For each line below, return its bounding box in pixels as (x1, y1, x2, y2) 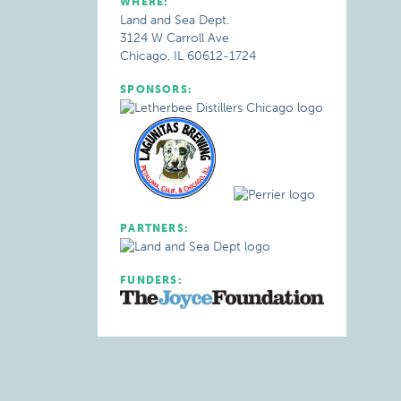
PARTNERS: (120, 222, 190, 235)
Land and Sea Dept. (120, 13, 230, 28)
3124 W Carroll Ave (120, 30, 230, 46)
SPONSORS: (120, 83, 193, 96)
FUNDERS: (120, 274, 183, 286)
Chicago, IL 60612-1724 (120, 48, 257, 64)
